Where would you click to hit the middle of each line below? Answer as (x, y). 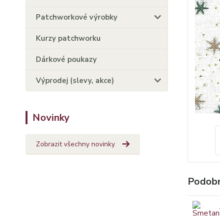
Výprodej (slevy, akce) (75, 81)
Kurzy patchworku (68, 38)
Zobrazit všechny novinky (75, 144)
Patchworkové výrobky (77, 17)
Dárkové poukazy (66, 59)
